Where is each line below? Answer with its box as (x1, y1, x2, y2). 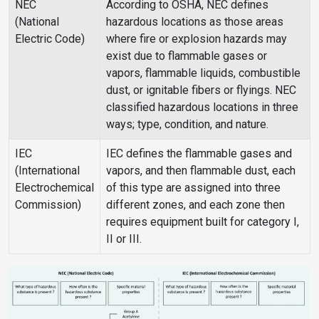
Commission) (15, 198, 81, 212)
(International (15, 164, 80, 178)
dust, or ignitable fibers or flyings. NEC (106, 83, 296, 98)
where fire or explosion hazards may (106, 32, 287, 46)
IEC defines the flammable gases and (106, 147, 292, 161)
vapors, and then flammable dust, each (106, 164, 296, 178)
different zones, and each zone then (106, 198, 285, 212)
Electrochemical (15, 181, 94, 195)
